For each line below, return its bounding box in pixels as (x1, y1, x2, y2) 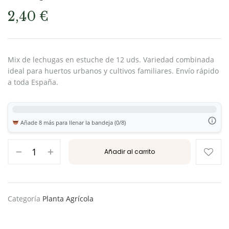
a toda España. (8, 77, 58, 87)
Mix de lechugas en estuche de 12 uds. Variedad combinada (8, 55, 214, 64)
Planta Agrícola (42, 194, 94, 203)
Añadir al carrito (104, 147, 155, 156)
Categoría (8, 194, 42, 203)
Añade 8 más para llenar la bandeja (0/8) (18, 118, 126, 126)
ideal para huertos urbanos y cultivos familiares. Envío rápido (8, 66, 219, 76)
